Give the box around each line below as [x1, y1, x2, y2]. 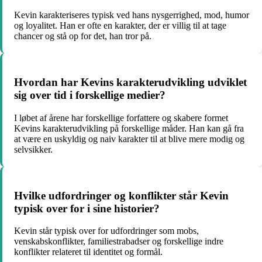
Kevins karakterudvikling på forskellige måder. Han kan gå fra [14, 123, 244, 133]
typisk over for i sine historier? [14, 202, 160, 215]
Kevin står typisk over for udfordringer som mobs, [14, 226, 199, 236]
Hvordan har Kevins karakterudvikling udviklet [14, 76, 247, 89]
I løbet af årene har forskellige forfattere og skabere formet [14, 112, 228, 123]
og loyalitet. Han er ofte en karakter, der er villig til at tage [14, 20, 226, 31]
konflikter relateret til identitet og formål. [14, 247, 163, 257]
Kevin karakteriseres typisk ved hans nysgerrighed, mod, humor [14, 10, 249, 20]
